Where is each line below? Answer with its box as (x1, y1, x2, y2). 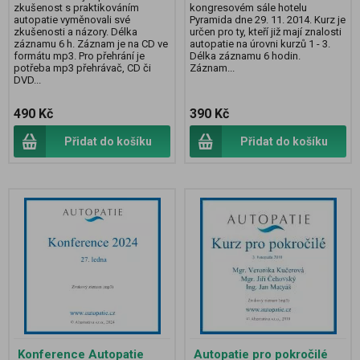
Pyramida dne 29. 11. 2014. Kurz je (190, 14, 346, 27)
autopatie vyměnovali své (14, 14, 130, 27)
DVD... (14, 74, 41, 87)
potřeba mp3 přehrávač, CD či (14, 62, 151, 75)
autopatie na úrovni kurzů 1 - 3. (190, 38, 330, 51)
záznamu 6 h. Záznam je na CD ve (14, 38, 168, 51)
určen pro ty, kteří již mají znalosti (190, 26, 342, 39)
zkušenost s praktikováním (14, 2, 139, 14)
